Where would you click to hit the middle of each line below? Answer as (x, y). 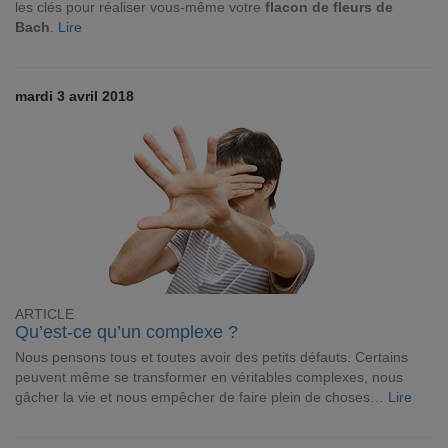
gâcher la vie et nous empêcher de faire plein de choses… (201, 397)
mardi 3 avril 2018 (74, 96)
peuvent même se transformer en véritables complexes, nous (209, 377)
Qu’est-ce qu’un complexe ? (126, 332)
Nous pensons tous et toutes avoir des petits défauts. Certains (211, 357)
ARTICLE (44, 314)
